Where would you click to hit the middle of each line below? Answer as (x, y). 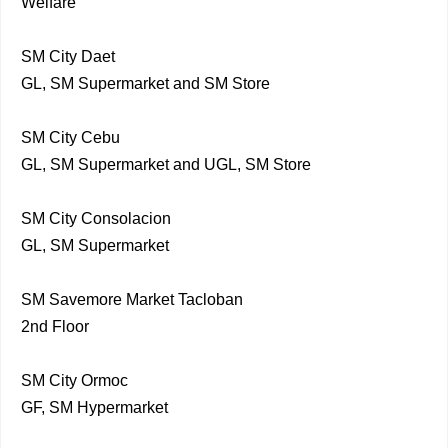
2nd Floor (55, 326)
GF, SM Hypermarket (94, 407)
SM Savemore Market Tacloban (132, 299)
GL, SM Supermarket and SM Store (147, 83)
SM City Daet (68, 56)
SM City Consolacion (96, 218)
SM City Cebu (70, 137)
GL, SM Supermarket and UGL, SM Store (168, 164)
